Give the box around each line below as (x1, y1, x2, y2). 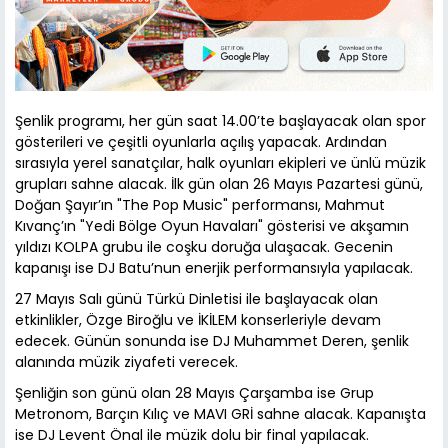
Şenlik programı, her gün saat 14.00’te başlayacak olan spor (15, 111, 426, 132)
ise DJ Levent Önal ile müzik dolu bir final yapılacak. (15, 425, 369, 446)
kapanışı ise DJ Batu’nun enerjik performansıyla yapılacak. (15, 258, 413, 279)
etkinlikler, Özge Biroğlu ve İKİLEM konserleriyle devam (15, 310, 381, 331)
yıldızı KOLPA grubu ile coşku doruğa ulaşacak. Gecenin (15, 237, 393, 258)
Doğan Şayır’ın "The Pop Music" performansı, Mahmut (15, 195, 385, 216)
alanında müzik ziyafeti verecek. (15, 352, 238, 373)
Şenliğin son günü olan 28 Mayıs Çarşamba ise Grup (15, 383, 374, 404)
